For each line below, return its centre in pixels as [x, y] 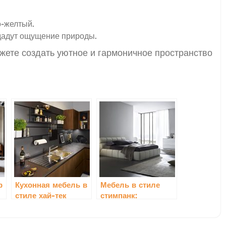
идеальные [122, 206]
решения [117, 216]
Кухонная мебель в [51, 185]
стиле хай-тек [41, 195]
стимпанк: [119, 195]
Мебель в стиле [130, 185]
